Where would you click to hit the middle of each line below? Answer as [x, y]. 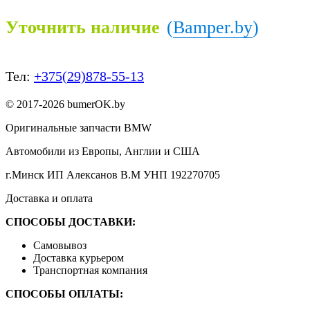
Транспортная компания [90, 270]
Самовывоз [60, 245]
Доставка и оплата [49, 198]
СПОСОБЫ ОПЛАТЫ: [64, 293]
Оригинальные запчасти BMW [79, 127]
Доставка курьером [79, 257]
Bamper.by [213, 27]
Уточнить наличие [83, 27]
